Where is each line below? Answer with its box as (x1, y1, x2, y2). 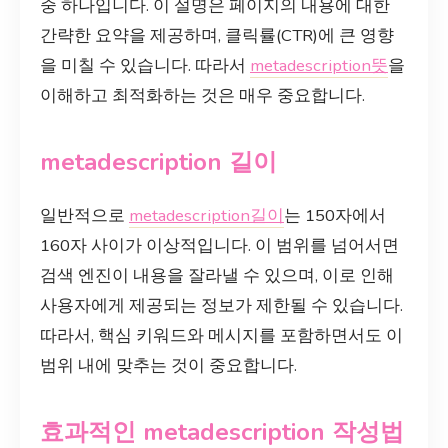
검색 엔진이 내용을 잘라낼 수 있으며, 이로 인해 (40, 263, 394, 287)
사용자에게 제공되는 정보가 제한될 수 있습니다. (40, 293, 403, 317)
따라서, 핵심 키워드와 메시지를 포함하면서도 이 (40, 323, 403, 347)
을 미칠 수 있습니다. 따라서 (40, 53, 250, 77)
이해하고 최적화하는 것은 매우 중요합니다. (40, 83, 365, 107)
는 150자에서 (284, 203, 386, 227)
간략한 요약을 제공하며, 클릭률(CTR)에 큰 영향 (40, 23, 394, 47)
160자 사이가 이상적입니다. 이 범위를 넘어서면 (40, 233, 399, 257)
